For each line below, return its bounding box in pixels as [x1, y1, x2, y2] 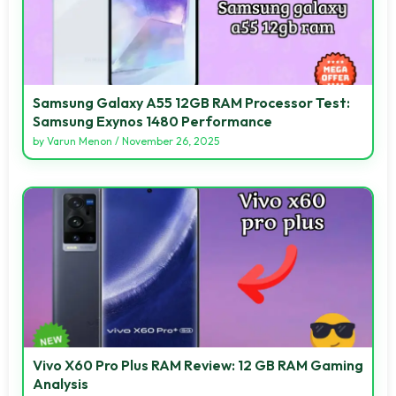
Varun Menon [47, 133, 112, 148]
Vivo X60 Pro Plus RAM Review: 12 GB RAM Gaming [33, 355, 363, 374]
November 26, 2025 [122, 133, 219, 148]
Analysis [33, 374, 88, 392]
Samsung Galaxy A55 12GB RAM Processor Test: [33, 93, 350, 111]
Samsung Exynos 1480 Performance [33, 111, 272, 130]
